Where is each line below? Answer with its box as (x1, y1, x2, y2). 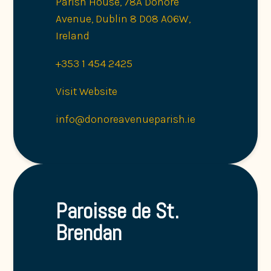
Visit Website (56, 85, 118, 99)
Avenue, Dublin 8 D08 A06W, (56, 12, 191, 26)
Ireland (56, 29, 90, 43)
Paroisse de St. (56, 197, 180, 226)
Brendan (56, 219, 122, 247)
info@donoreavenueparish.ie (56, 113, 196, 126)
